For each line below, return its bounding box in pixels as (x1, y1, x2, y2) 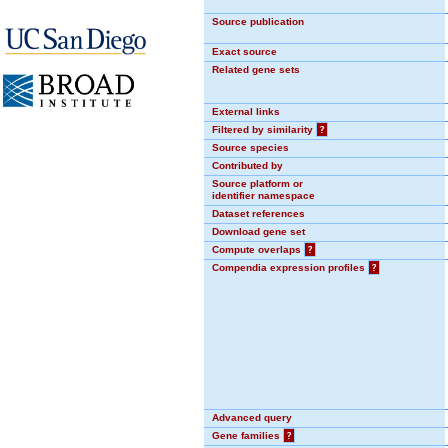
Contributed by (212, 160, 283, 171)
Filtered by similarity (212, 124, 316, 135)
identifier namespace (212, 190, 315, 201)
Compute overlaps (212, 244, 304, 255)
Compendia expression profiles (212, 262, 368, 273)
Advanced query (212, 412, 292, 423)
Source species (212, 142, 289, 153)
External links (212, 106, 280, 117)
